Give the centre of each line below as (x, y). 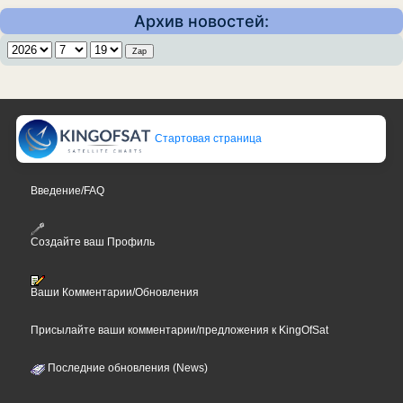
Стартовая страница (207, 138)
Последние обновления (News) (127, 368)
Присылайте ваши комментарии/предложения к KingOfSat (180, 331)
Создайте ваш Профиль (93, 242)
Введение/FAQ (68, 190)
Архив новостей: (201, 21)
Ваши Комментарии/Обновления (115, 293)
